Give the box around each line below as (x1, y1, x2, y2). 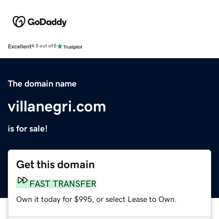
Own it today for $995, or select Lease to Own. (16, 195, 177, 203)
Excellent (8, 43, 31, 49)
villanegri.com (8, 98, 106, 114)
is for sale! (8, 124, 48, 133)
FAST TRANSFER (29, 179, 96, 188)
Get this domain (16, 158, 95, 170)
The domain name (8, 79, 77, 88)
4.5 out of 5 (31, 44, 57, 49)
